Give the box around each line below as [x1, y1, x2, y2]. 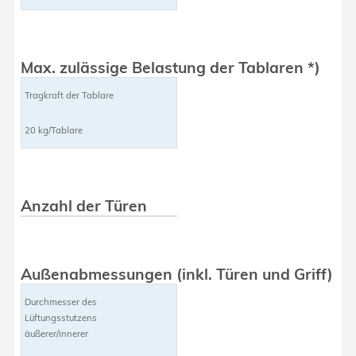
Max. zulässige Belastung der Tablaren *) [21, 57, 321, 77]
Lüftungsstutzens [25, 311, 98, 323]
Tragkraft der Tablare [25, 89, 114, 101]
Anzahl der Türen [21, 195, 148, 215]
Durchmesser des [25, 296, 98, 308]
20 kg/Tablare [25, 124, 83, 136]
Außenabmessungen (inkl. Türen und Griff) [21, 264, 334, 284]
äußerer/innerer [25, 327, 89, 339]
